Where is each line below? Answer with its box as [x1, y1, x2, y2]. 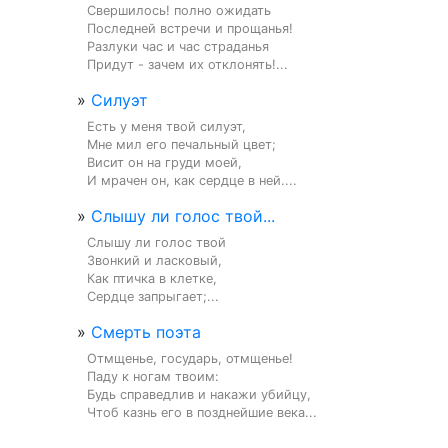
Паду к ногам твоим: [87, 369, 219, 384]
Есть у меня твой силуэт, [87, 119, 246, 134]
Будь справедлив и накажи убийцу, [87, 387, 311, 402]
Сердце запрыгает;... [87, 289, 219, 304]
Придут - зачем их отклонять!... [87, 57, 288, 72]
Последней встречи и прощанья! [87, 21, 293, 36]
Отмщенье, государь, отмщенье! [87, 351, 293, 366]
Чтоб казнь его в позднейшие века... [87, 405, 317, 420]
